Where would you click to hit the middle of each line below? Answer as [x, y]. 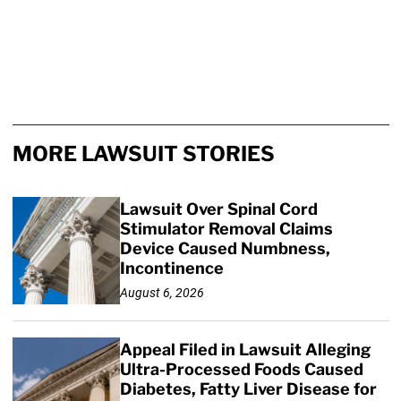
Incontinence [171, 269]
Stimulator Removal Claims [226, 229]
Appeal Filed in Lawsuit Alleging [245, 350]
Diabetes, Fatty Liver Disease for [248, 389]
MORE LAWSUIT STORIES [143, 154]
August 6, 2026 [162, 292]
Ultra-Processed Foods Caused [241, 370]
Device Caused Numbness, [225, 249]
